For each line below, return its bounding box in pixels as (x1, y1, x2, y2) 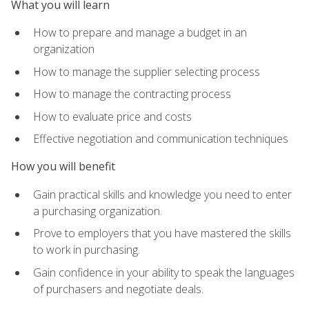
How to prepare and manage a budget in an (33, 24, 247, 40)
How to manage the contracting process (33, 86, 231, 102)
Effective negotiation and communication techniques (33, 131, 288, 147)
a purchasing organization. (33, 203, 162, 219)
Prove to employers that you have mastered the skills (33, 226, 291, 241)
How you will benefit (11, 159, 115, 175)
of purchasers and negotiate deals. (33, 281, 203, 297)
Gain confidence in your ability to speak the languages (33, 264, 295, 280)
